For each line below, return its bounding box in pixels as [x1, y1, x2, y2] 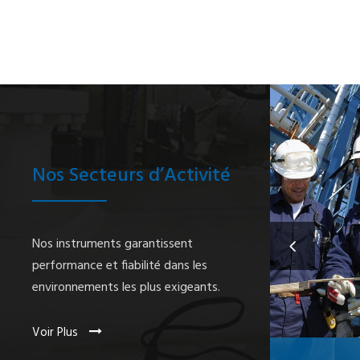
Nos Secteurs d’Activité [32, 160, 231, 191]
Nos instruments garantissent [32, 233, 193, 255]
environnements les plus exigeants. [32, 276, 220, 298]
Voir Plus [32, 322, 81, 342]
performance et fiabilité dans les [32, 255, 207, 276]
